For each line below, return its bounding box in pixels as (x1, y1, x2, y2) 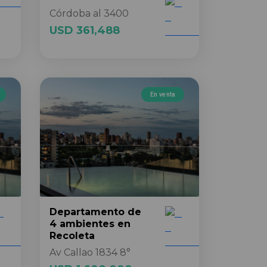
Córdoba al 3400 (49, 8, 129, 19)
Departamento (49, 206, 125, 218)
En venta (150, 90, 175, 98)
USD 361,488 (49, 24, 120, 37)
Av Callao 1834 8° (49, 247, 131, 258)
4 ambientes (49, 218, 114, 229)
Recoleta (49, 230, 95, 241)
